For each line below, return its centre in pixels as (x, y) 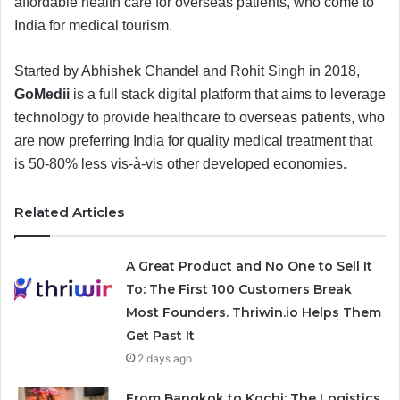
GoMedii (42, 94)
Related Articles (69, 212)
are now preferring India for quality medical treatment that (193, 140)
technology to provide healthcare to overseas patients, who (200, 117)
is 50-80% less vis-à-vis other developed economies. (182, 163)
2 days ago (165, 358)
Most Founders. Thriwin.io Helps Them (254, 312)
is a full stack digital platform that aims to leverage (228, 94)
